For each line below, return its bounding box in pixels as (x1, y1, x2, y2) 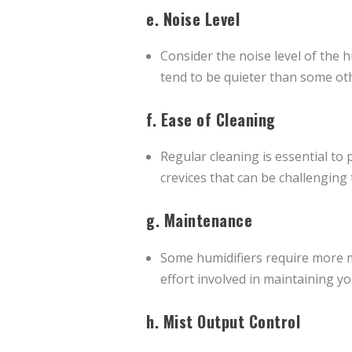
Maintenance (163, 208, 252, 233)
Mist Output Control (163, 309, 300, 333)
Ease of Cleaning (160, 107, 276, 131)
